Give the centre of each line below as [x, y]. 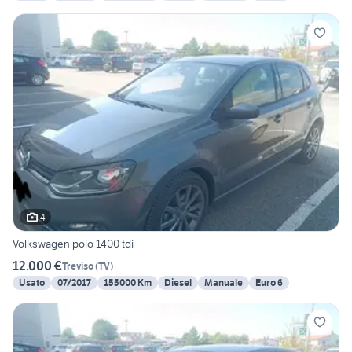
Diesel [178, 283]
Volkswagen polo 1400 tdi [73, 244]
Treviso [78, 266]
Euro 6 [269, 283]
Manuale [224, 283]
